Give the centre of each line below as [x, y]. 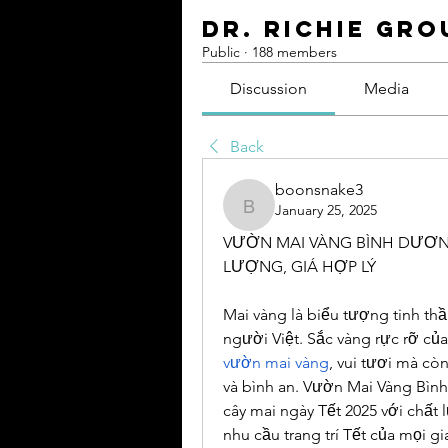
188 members [294, 52]
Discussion [269, 89]
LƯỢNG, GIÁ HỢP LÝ [299, 267]
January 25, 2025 [326, 210]
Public [221, 52]
